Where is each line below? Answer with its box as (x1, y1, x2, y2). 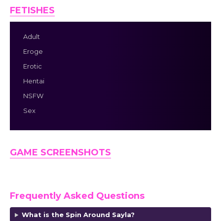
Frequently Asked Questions (10, 190, 145, 202)
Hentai (23, 77, 44, 85)
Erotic (23, 62, 42, 71)
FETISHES (10, 5, 55, 16)
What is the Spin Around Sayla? (21, 211, 135, 219)
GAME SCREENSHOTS (10, 147, 111, 158)
